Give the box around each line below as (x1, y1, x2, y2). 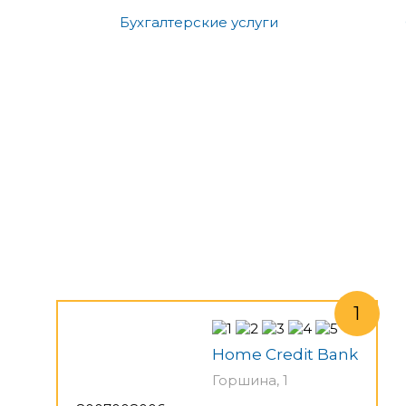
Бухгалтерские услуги (120, 13, 278, 31)
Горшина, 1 (212, 371, 288, 389)
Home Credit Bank (212, 344, 358, 363)
